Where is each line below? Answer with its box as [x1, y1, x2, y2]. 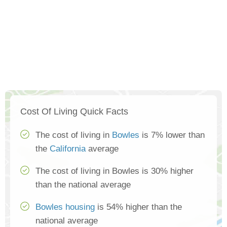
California [50, 144, 86, 154]
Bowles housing [35, 202, 95, 212]
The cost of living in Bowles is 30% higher [35, 166, 194, 176]
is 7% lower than [139, 130, 205, 140]
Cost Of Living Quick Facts [20, 106, 128, 117]
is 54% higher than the [95, 202, 182, 212]
